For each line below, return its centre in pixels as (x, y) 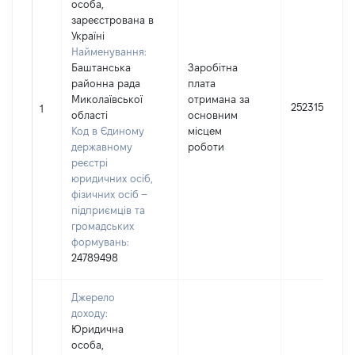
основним (213, 115)
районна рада (106, 83)
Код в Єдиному (108, 131)
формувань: (100, 242)
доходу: (90, 313)
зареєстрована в (113, 20)
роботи (206, 147)
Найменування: (109, 52)
